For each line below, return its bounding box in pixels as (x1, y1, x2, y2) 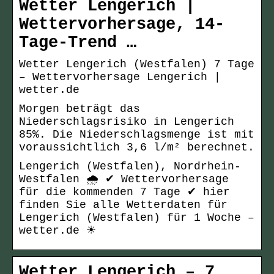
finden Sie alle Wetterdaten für (19, 199, 228, 212)
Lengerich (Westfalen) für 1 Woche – (19, 212, 254, 224)
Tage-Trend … (19, 34, 136, 53)
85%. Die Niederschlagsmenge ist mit (19, 128, 254, 141)
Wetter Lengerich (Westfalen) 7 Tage (19, 58, 254, 71)
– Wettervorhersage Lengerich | (19, 71, 221, 84)
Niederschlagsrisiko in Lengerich (19, 116, 234, 128)
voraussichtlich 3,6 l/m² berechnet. (19, 141, 254, 154)
